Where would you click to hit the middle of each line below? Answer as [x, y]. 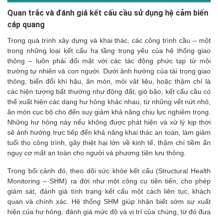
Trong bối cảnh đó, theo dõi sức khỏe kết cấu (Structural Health [109, 171]
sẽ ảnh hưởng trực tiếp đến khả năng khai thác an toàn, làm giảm [109, 133]
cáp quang [26, 25]
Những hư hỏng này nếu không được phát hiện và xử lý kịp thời [109, 122]
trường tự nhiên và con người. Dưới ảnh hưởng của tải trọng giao [109, 71]
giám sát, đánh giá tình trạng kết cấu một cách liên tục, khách [109, 191]
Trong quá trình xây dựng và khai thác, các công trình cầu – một [109, 41]
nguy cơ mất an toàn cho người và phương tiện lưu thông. [97, 153]
